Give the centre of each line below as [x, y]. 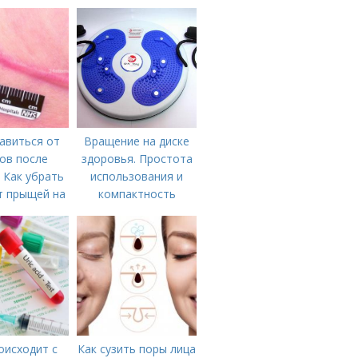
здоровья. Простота [137, 159]
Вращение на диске [137, 141]
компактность [137, 194]
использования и [137, 176]
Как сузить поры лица [137, 349]
